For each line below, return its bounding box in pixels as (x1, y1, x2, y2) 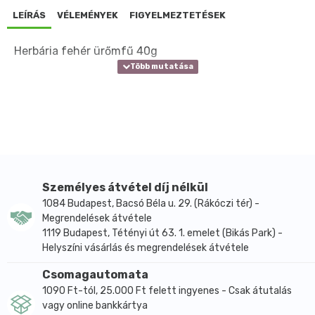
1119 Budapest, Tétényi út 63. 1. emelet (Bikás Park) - (42, 226, 283, 239)
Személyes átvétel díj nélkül (42, 180, 208, 194)
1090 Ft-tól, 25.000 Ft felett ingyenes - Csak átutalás (42, 284, 292, 297)
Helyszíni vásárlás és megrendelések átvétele (42, 241, 249, 254)
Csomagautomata (42, 267, 148, 281)
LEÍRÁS (13, 9, 46, 20)
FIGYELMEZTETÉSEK (129, 9, 226, 20)
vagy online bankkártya (42, 299, 148, 311)
